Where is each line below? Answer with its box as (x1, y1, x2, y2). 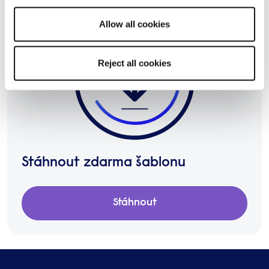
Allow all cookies (99, 19, 170, 29)
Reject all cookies (98, 58, 171, 68)
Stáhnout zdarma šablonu (22, 156, 186, 171)
